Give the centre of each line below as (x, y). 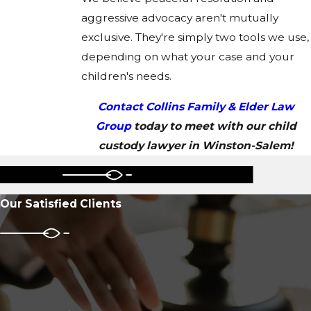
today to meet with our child (214, 126)
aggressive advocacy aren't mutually (180, 18)
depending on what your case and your (188, 57)
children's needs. (126, 76)
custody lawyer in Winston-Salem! (196, 145)
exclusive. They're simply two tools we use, (195, 37)
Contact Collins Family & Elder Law (196, 106)
